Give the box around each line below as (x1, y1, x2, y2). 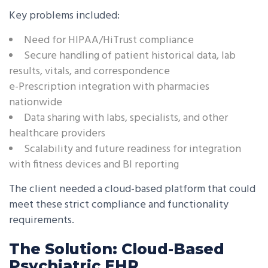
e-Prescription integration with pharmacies (9, 78, 209, 96)
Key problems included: (9, 7, 120, 25)
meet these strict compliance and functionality (9, 196, 229, 214)
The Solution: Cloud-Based (9, 240, 224, 258)
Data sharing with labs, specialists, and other (24, 109, 228, 127)
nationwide (9, 94, 62, 111)
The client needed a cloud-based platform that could (9, 181, 255, 198)
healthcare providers (9, 125, 105, 142)
